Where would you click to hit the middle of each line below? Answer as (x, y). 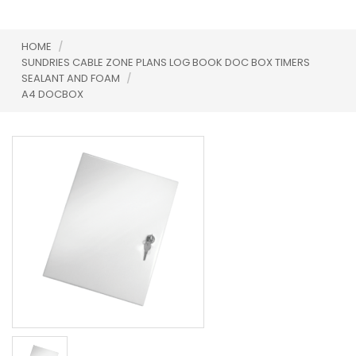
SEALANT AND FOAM (72, 78)
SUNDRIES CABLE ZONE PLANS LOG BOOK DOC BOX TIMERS (166, 62)
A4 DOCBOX (52, 94)
